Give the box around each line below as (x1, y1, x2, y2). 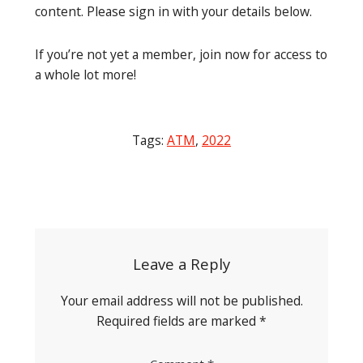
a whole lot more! (35, 66, 136, 84)
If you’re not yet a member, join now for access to (35, 45, 327, 64)
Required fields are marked (96, 312, 259, 331)
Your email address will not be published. (60, 292, 303, 310)
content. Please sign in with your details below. (35, 2, 312, 21)
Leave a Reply (133, 254, 230, 275)
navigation (11, 207, 134, 241)
